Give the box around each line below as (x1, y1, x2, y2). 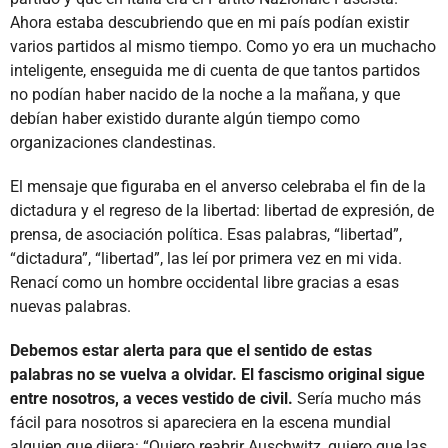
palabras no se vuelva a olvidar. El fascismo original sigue (10, 364, 425, 384)
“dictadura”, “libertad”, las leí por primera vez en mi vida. (10, 248, 402, 268)
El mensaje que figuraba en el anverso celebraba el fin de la (10, 176, 426, 196)
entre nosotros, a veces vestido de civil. (10, 388, 293, 408)
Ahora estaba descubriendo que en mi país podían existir (10, 12, 409, 32)
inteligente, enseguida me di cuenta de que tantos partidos (10, 60, 420, 80)
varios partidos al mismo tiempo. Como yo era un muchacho (10, 36, 436, 56)
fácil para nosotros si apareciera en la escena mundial (10, 412, 391, 432)
